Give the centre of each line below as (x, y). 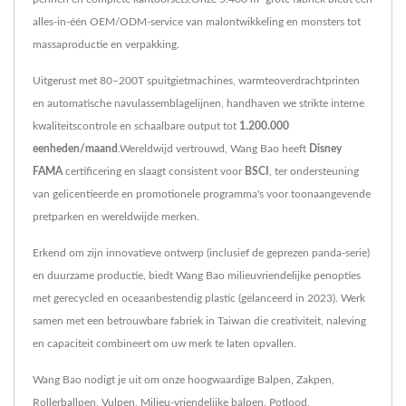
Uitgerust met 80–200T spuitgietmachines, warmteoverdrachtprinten (196, 81)
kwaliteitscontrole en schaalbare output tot (136, 126)
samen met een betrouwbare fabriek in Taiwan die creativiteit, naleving (199, 321)
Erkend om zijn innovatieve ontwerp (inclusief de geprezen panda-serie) (201, 253)
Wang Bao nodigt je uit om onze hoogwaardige (145, 380)
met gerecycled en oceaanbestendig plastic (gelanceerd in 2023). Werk (199, 299)
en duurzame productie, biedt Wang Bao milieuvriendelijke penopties (197, 276)
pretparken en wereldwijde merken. (116, 217)
